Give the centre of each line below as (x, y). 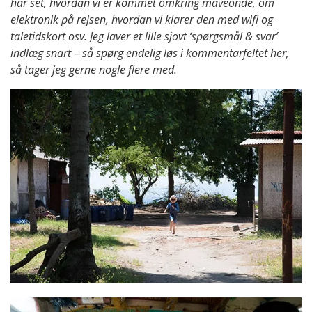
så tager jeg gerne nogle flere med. (94, 70)
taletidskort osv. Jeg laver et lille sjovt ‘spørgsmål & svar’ (144, 37)
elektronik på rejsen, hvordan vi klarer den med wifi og (142, 20)
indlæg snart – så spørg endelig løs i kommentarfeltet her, (150, 53)
